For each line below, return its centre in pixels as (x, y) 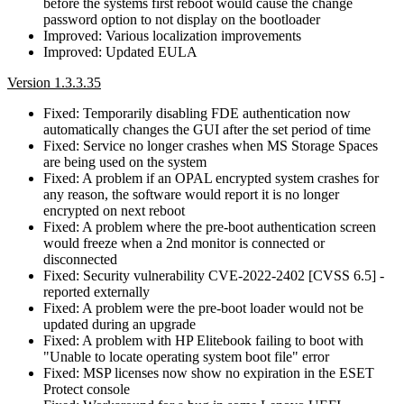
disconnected (80, 259)
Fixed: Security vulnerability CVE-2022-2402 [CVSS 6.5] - (214, 275)
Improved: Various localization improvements (172, 35)
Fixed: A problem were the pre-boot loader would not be (203, 308)
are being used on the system (125, 161)
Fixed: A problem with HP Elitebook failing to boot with (203, 340)
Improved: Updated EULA (120, 51)
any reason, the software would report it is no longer (191, 194)
